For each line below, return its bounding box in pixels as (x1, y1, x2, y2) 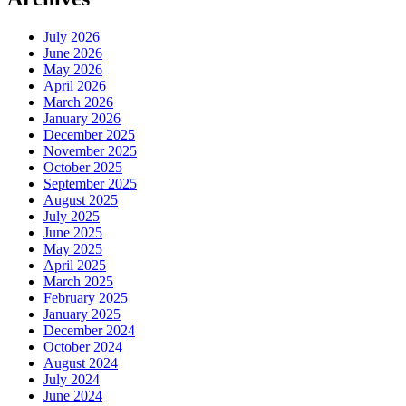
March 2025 (43, 274, 113, 290)
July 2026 (43, 29, 100, 45)
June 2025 (43, 225, 102, 241)
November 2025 (43, 143, 137, 159)
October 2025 (43, 159, 122, 176)
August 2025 (43, 192, 118, 208)
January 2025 (43, 306, 121, 323)
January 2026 (43, 111, 121, 127)
